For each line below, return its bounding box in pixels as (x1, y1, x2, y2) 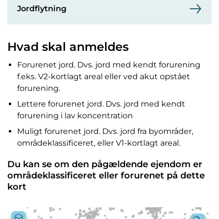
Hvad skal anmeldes (7, 40, 129, 54)
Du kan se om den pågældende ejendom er (7, 159, 202, 170)
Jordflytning (17, 4, 66, 14)
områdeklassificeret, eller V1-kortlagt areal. (17, 138, 180, 148)
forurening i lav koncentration (17, 111, 133, 121)
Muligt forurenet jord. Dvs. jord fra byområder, (17, 127, 193, 136)
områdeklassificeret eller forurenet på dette (7, 170, 205, 181)
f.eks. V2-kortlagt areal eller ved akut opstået (17, 72, 190, 82)
